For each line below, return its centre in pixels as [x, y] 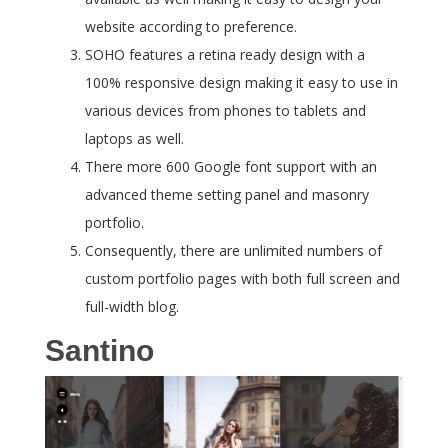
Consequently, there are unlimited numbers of [233, 250]
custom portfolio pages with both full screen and [242, 278]
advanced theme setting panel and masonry [227, 194]
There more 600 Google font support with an [231, 166]
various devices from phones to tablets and [225, 110]
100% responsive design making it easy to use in [241, 82]
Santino [99, 350]
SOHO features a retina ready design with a [225, 54]
